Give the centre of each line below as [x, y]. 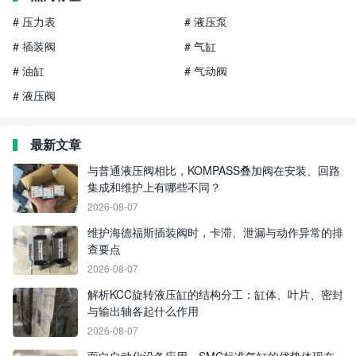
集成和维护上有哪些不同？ [154, 187]
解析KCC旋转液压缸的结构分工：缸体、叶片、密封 [215, 294]
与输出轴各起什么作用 [143, 311]
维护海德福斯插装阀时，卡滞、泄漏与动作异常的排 [215, 232]
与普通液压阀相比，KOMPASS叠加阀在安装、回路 [214, 170]
